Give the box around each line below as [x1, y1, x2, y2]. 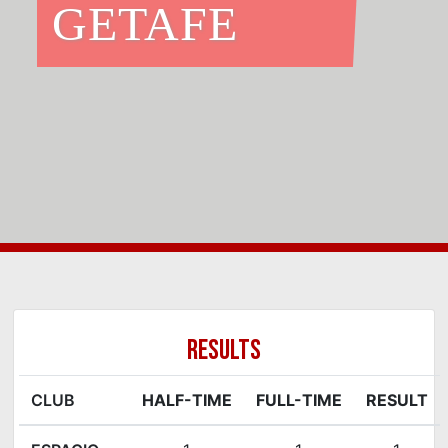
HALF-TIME [141, 389, 232, 410]
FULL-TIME [255, 389, 342, 410]
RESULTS [187, 333, 261, 367]
